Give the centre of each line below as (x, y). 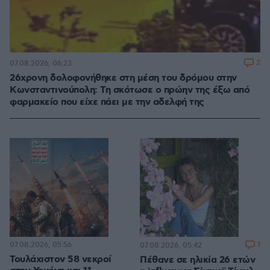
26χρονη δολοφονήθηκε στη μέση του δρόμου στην (123, 78)
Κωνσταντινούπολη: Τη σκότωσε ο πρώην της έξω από (130, 90)
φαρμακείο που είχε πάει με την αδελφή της (107, 102)
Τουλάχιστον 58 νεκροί (61, 260)
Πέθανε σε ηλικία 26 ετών (197, 260)
